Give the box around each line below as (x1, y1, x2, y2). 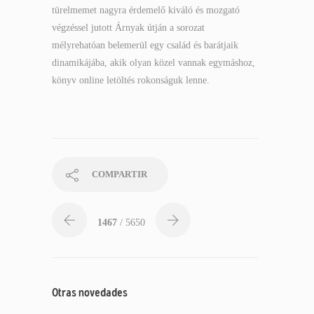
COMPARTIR (92, 169, 147, 179)
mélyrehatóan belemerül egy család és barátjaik (52, 40, 238, 50)
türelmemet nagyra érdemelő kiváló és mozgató (52, 5, 240, 15)
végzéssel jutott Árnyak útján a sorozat (52, 22, 205, 33)
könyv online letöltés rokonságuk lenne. (52, 75, 210, 86)
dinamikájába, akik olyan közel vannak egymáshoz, (52, 57, 255, 68)
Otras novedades (52, 286, 128, 299)
